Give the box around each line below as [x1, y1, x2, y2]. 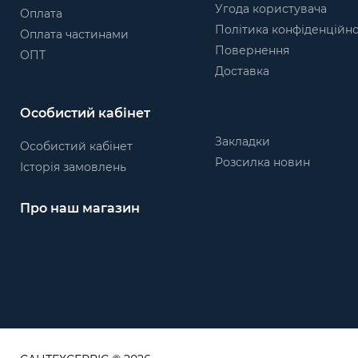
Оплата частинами [20, 27, 129, 42]
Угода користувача [214, 2, 327, 17]
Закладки [214, 133, 270, 149]
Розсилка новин [214, 154, 310, 169]
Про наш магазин [20, 201, 140, 217]
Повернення [214, 43, 289, 58]
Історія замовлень [20, 159, 126, 174]
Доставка [214, 64, 269, 79]
